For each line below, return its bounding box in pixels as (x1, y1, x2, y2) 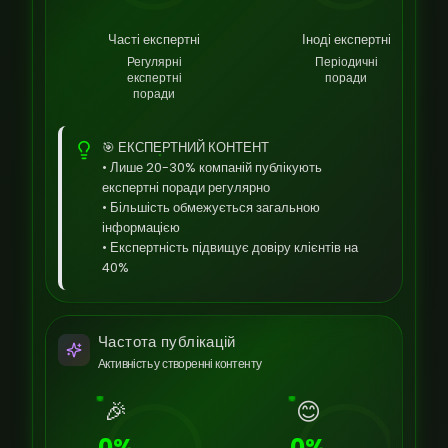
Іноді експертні (301, 31, 391, 48)
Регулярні (126, 53, 182, 70)
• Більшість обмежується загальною (102, 199, 320, 216)
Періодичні (314, 53, 378, 70)
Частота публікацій (98, 331, 236, 352)
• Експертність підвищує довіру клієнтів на (102, 239, 358, 256)
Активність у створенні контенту (98, 355, 262, 372)
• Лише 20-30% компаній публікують (102, 159, 322, 176)
